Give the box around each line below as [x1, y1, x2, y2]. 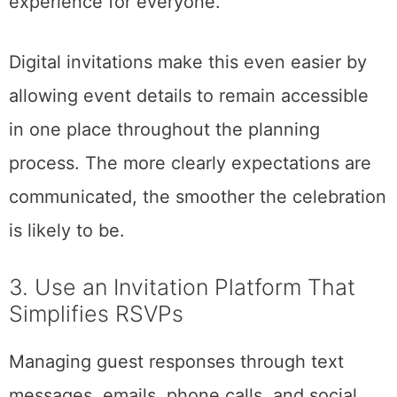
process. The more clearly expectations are [9, 152, 371, 174]
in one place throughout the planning [9, 118, 320, 140]
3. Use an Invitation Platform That [9, 273, 355, 300]
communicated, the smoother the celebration [9, 185, 386, 207]
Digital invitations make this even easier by [9, 51, 367, 73]
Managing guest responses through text [9, 350, 344, 372]
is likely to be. [9, 219, 125, 241]
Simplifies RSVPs [9, 300, 183, 327]
